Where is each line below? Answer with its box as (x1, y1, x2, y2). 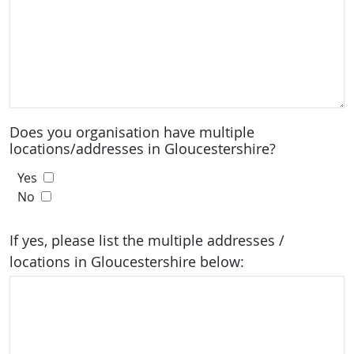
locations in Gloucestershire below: (9, 252, 244, 271)
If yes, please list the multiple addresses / (9, 231, 284, 250)
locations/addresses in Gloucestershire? (9, 139, 276, 158)
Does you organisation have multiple (9, 122, 254, 141)
